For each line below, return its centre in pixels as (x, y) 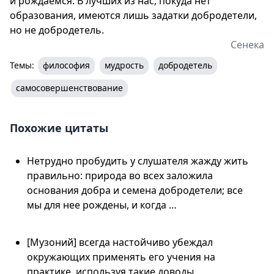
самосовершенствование (69, 87)
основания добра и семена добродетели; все (135, 190)
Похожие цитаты (59, 128)
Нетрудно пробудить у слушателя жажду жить (138, 161)
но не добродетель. (57, 30)
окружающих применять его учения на (121, 257)
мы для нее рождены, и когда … (102, 205)
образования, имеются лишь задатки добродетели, (133, 15)
